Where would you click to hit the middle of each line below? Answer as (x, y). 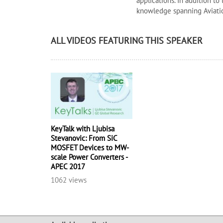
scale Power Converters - (89, 157)
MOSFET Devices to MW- (90, 147)
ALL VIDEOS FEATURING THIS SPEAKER (127, 41)
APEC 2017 (68, 166)
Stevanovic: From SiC (84, 138)
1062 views (69, 180)
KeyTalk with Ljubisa (83, 128)
